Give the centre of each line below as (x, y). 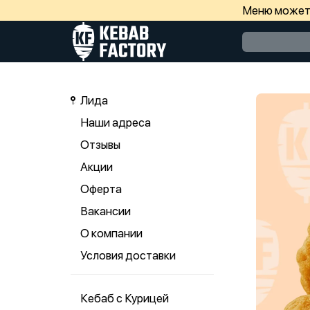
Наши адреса (116, 122)
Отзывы (100, 145)
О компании (111, 233)
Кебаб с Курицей (125, 298)
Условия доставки (128, 255)
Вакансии (106, 211)
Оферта (101, 189)
